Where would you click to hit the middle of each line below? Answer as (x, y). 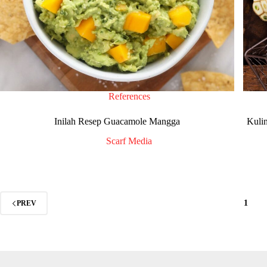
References (129, 97)
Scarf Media (129, 141)
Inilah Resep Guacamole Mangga (117, 122)
